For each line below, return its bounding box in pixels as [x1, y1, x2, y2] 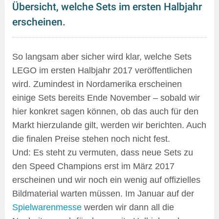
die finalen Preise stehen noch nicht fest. [12, 134, 170, 144]
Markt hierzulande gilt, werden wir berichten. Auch [12, 120, 206, 131]
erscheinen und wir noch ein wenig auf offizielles [12, 175, 200, 185]
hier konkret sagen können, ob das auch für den [12, 107, 198, 117]
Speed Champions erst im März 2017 [29, 161, 175, 172]
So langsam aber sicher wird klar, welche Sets [12, 52, 192, 62]
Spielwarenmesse [12, 202, 82, 213]
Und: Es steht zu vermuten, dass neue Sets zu [12, 148, 193, 158]
